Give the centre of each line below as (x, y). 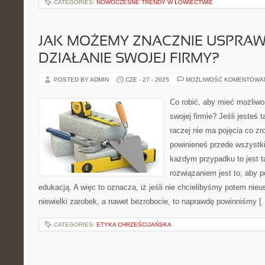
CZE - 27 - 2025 (147, 80)
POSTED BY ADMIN (82, 80)
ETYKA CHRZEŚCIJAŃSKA (134, 224)
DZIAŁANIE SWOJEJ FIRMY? (129, 59)
